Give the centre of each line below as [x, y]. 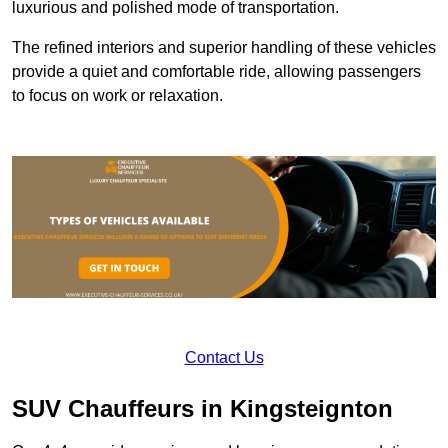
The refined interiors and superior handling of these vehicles [224, 48]
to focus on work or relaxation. [117, 96]
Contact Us [224, 357]
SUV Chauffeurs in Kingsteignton [202, 408]
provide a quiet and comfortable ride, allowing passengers [216, 72]
